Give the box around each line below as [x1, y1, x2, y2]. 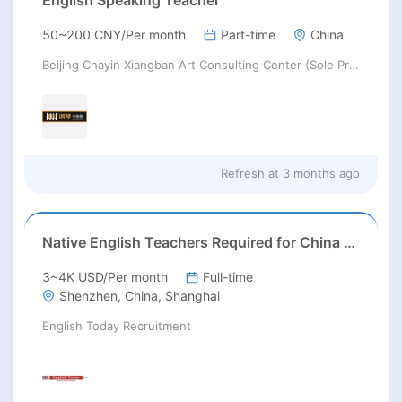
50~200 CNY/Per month [42, 27, 186, 43]
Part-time [221, 27, 275, 43]
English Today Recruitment [42, 318, 191, 333]
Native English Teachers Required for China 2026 [344, 232, 355, 251]
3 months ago [283, 165, 360, 180]
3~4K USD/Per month [42, 268, 168, 284]
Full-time [203, 268, 253, 284]
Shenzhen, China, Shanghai [59, 287, 220, 303]
